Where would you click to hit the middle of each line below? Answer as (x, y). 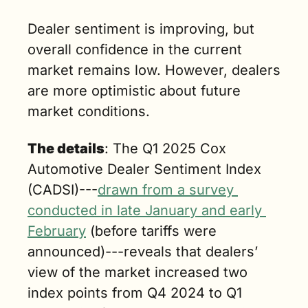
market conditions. (89, 111)
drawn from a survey (166, 190)
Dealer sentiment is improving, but (141, 29)
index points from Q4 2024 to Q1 (135, 293)
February (57, 231)
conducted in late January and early (145, 210)
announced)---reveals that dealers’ (143, 252)
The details (66, 148)
